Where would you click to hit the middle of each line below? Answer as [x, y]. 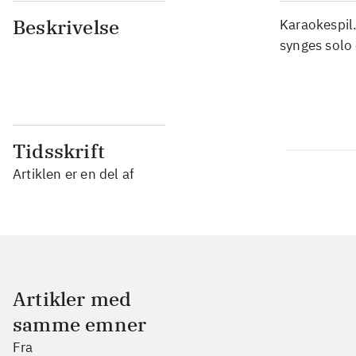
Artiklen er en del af [74, 174]
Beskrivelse [66, 27]
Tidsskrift [59, 151]
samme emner [80, 324]
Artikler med [72, 298]
